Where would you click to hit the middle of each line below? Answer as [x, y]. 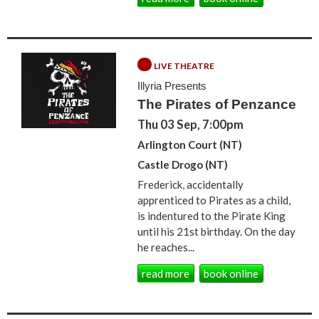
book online [231, 274]
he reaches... [166, 247]
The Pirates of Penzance [217, 104]
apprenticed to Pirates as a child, [214, 200]
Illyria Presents [172, 85]
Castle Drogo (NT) [183, 164]
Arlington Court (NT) [190, 144]
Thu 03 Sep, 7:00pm [191, 124]
